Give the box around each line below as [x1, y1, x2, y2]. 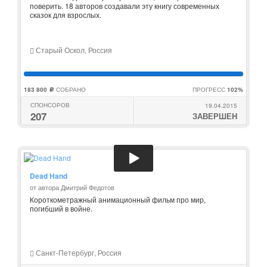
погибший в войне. [30, 203, 92, 213]
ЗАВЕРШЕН [193, 110, 237, 122]
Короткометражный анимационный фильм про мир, [30, 194, 206, 204]
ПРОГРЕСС [193, 85, 227, 94]
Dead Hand [30, 170, 67, 181]
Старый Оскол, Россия [34, 45, 112, 55]
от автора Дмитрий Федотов [30, 182, 114, 192]
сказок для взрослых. [30, 10, 101, 20]
